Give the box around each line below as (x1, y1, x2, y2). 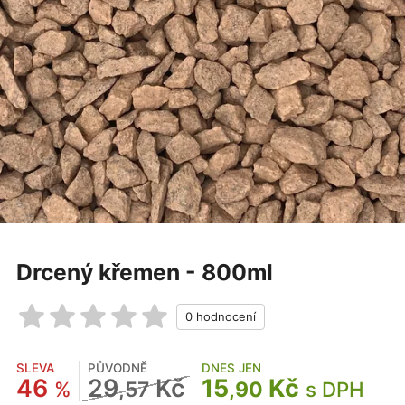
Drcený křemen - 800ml (15, 259, 273, 287)
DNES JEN (201, 360, 261, 375)
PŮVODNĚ (87, 360, 147, 375)
